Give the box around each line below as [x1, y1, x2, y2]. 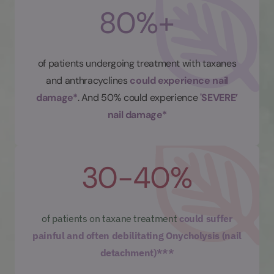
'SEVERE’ [199, 91, 238, 104]
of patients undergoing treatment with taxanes [37, 56, 237, 70]
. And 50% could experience [77, 91, 200, 104]
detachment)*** [100, 246, 174, 259]
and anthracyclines [46, 73, 130, 87]
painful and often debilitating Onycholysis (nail [32, 229, 242, 242]
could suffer [179, 212, 232, 224]
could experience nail [130, 73, 228, 87]
